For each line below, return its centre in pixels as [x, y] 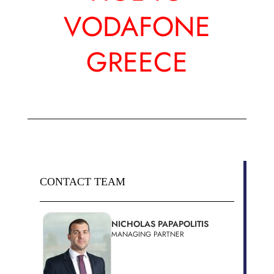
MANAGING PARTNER [148, 235]
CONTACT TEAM [83, 181]
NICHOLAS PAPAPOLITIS [160, 224]
